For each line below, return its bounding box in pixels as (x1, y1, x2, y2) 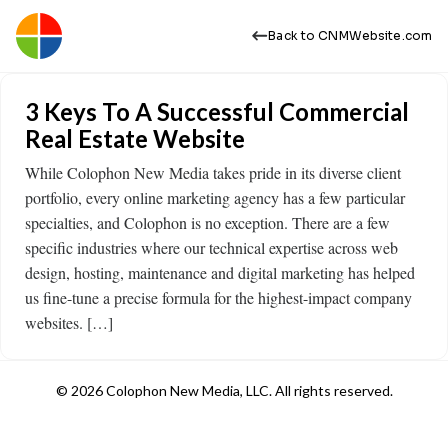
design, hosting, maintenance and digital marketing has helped (25, 262, 415, 283)
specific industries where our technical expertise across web (25, 237, 398, 258)
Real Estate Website (25, 124, 245, 153)
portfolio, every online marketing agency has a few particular (25, 187, 405, 208)
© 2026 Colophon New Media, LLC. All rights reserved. (55, 382, 393, 399)
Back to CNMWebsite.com (268, 28, 432, 43)
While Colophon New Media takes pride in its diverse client (25, 162, 401, 183)
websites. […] (25, 312, 113, 333)
